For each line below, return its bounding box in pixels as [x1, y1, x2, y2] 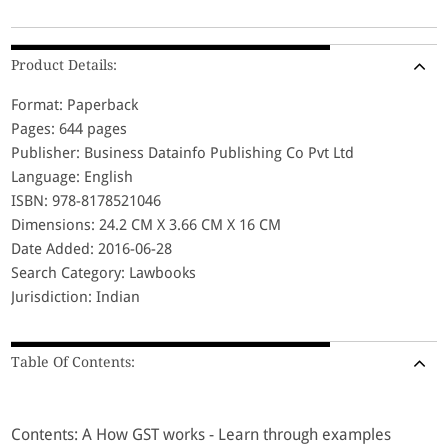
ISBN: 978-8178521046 [11, 191, 162, 210]
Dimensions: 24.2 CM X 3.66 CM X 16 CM [11, 215, 282, 234]
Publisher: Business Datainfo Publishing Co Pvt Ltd [11, 143, 355, 162]
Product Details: [11, 56, 118, 73]
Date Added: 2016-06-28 [11, 239, 173, 258]
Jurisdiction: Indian [11, 287, 141, 306]
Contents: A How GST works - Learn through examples [11, 424, 392, 444]
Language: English [11, 167, 134, 186]
